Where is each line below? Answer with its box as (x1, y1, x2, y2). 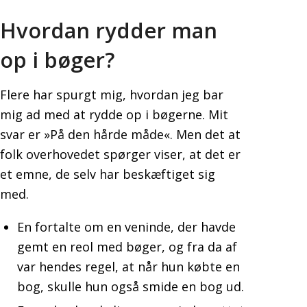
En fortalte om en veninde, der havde (17, 218, 236, 235)
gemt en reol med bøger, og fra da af (17, 238, 237, 255)
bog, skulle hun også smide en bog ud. (17, 278, 244, 295)
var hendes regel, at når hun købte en (17, 258, 240, 275)
